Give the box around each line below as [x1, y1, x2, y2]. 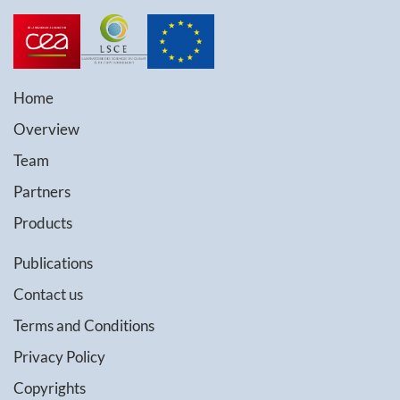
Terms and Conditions [13, 315, 154, 335]
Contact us [13, 284, 83, 304]
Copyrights [13, 378, 86, 397]
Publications [13, 253, 93, 272]
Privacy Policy [13, 346, 105, 366]
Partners [13, 181, 71, 201]
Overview [13, 119, 79, 138]
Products [13, 212, 72, 232]
